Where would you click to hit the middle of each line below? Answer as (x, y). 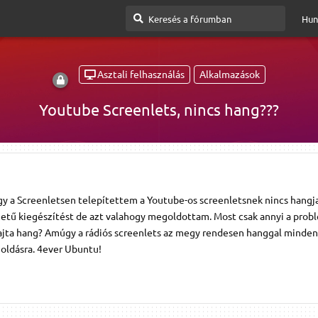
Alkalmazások (230, 74)
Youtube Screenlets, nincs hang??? (159, 109)
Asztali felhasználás (141, 74)
